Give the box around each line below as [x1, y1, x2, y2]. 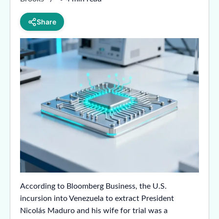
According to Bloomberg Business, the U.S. [20, 182, 167, 190]
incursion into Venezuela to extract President [20, 194, 174, 202]
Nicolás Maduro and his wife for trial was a [20, 206, 168, 215]
